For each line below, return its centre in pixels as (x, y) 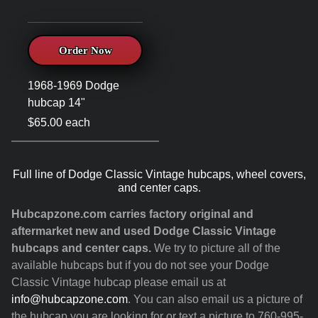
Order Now (85, 50)
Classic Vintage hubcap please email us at (119, 282)
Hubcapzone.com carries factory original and (132, 214)
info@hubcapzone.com (70, 299)
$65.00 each (59, 122)
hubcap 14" (56, 102)
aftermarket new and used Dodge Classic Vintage (144, 231)
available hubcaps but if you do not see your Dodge (140, 265)
